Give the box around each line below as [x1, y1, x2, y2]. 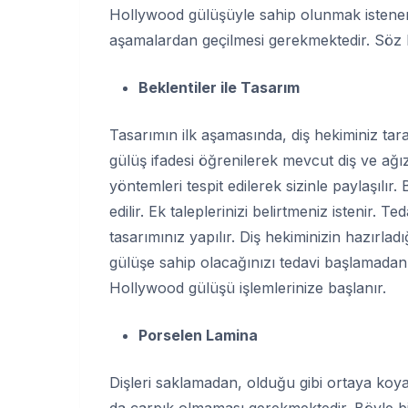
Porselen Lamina [138, 325, 258, 344]
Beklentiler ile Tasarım [138, 77, 300, 97]
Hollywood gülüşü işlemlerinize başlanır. [109, 278, 386, 297]
